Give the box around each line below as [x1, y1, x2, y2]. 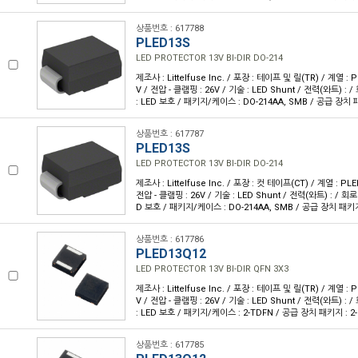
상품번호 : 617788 [136, 23, 204, 34]
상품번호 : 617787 [136, 129, 204, 139]
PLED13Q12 [136, 246, 206, 261]
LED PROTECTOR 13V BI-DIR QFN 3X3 [136, 264, 288, 274]
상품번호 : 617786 [136, 234, 204, 245]
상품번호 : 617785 [136, 340, 204, 350]
